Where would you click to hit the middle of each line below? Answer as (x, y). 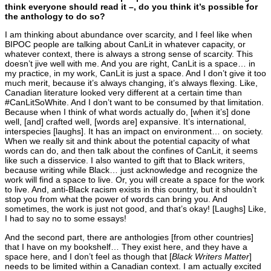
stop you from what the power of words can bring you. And (116, 199)
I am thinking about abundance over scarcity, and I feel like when (129, 35)
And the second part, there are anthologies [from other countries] (129, 237)
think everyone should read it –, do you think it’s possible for (131, 7)
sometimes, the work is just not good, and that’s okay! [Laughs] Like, (135, 209)
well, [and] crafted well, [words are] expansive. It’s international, (126, 122)
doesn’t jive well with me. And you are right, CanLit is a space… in (130, 64)
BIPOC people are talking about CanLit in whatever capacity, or (125, 44)
